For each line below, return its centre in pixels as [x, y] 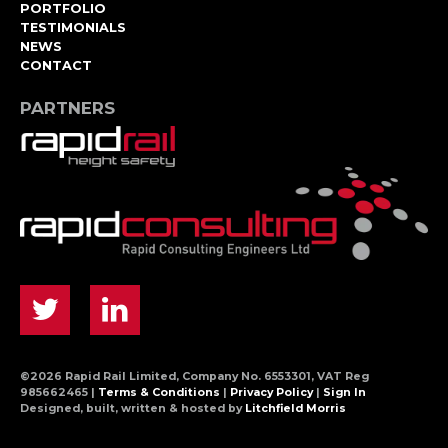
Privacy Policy [271, 393]
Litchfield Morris [295, 409]
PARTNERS [67, 108]
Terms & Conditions [159, 393]
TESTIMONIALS [73, 27]
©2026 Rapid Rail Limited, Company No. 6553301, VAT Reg [194, 377]
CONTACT [56, 65]
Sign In [344, 393]
